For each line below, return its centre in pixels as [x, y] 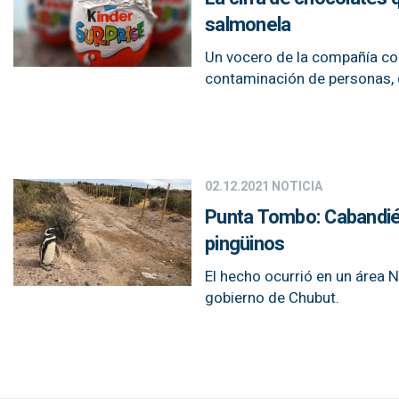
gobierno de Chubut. [272, 298]
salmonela [248, 25]
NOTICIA [296, 187]
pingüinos [245, 244]
